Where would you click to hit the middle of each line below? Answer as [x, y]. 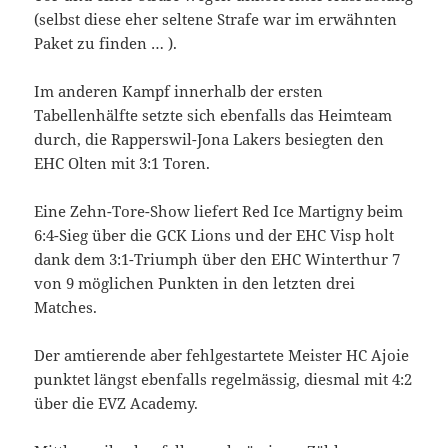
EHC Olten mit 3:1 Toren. [122, 162]
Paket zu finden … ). [106, 42]
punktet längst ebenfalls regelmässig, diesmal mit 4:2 [223, 378]
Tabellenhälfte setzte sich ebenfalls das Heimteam [213, 114]
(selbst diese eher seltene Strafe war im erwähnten [216, 18]
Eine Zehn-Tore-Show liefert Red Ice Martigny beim [219, 210]
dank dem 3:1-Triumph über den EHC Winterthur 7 [217, 258]
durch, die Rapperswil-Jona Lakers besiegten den [209, 138]
